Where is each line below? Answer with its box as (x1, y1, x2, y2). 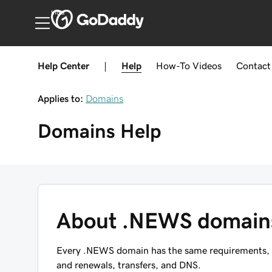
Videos (192, 61, 222, 70)
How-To (156, 61, 190, 70)
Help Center (38, 61, 89, 70)
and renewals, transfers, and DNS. (56, 260, 201, 270)
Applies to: (38, 93, 83, 103)
